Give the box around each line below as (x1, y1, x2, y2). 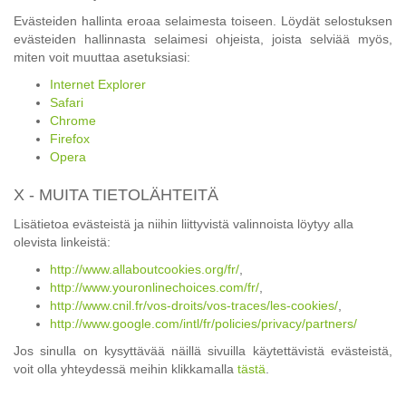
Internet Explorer (50, 77, 146, 92)
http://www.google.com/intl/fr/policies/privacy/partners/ (50, 316, 357, 332)
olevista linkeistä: (14, 235, 111, 250)
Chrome (50, 113, 96, 129)
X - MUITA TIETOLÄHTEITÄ (14, 186, 218, 205)
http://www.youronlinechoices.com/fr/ (50, 280, 259, 295)
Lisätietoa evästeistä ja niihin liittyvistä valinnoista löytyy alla (14, 217, 353, 232)
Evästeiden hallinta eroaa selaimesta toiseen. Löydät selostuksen (14, 14, 392, 29)
